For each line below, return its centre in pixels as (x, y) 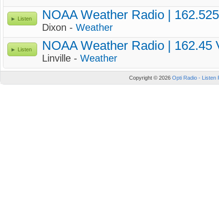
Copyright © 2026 (151, 78)
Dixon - (59, 27)
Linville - (61, 58)
